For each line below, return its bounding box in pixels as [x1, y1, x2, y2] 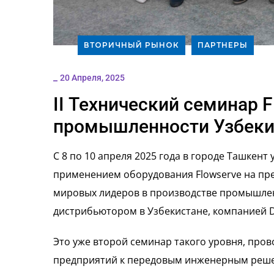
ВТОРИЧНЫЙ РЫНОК [84, 40, 179, 50]
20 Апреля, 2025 [60, 73, 125, 83]
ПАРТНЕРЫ [198, 40, 248, 50]
